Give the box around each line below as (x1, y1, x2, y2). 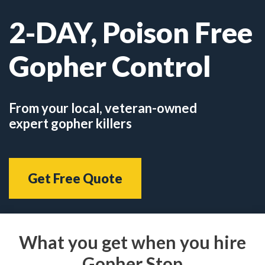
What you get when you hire (19, 231, 246, 253)
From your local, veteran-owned (9, 100, 197, 117)
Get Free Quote (28, 170, 122, 187)
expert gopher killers (9, 115, 132, 132)
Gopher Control (9, 49, 211, 83)
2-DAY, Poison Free (9, 15, 253, 50)
